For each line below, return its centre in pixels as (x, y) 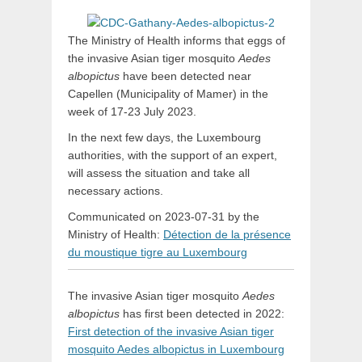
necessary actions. (116, 191)
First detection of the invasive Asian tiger (171, 331)
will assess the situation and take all (159, 173)
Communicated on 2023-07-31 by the (164, 217)
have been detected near (185, 76)
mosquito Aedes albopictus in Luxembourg (176, 349)
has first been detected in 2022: (202, 314)
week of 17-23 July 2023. (132, 112)
